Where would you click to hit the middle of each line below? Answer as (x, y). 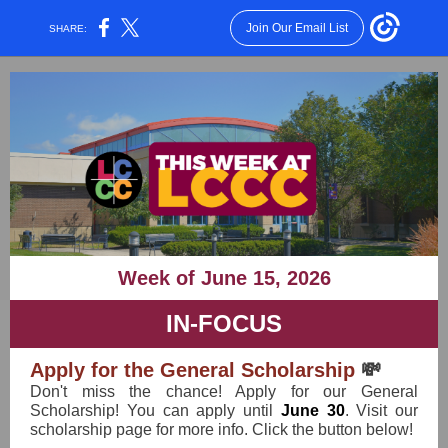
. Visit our (381, 410)
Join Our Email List (296, 28)
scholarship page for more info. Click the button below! (221, 429)
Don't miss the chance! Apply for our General (224, 391)
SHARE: (68, 28)
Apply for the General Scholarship (195, 370)
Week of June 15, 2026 (224, 278)
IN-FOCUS (224, 323)
